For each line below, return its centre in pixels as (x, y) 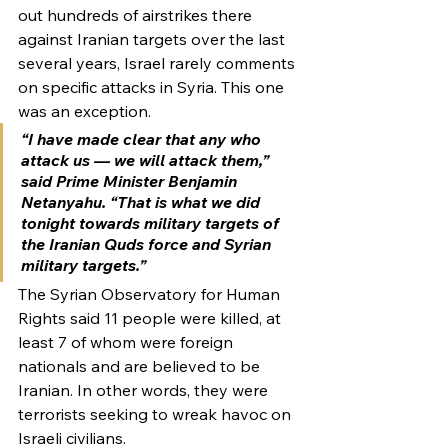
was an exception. (84, 111)
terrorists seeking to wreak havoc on (156, 414)
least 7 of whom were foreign (127, 342)
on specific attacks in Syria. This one (153, 87)
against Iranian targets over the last (153, 39)
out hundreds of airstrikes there (137, 15)
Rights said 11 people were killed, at (151, 318)
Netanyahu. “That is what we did (142, 202)
